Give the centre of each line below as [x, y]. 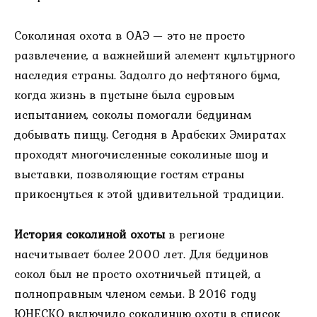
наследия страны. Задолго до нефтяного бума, [147, 75]
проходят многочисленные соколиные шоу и [142, 154]
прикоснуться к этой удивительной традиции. [149, 194]
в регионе [195, 234]
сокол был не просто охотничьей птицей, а [138, 273]
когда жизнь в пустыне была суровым [124, 94]
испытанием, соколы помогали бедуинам [133, 114]
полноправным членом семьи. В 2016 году [135, 293]
